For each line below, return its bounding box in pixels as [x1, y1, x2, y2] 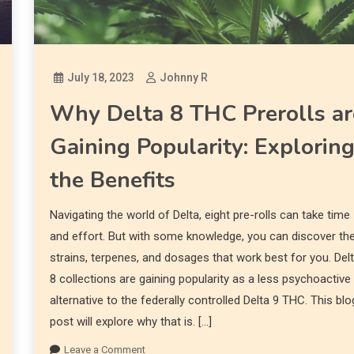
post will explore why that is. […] [50, 314, 213, 330]
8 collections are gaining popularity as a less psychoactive [50, 272, 352, 287]
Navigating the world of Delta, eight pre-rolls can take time [50, 208, 351, 223]
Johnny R [160, 71, 209, 85]
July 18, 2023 [67, 71, 135, 85]
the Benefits [50, 165, 176, 196]
